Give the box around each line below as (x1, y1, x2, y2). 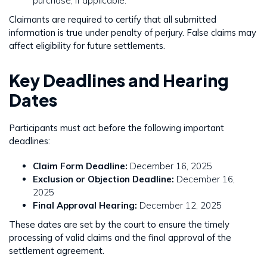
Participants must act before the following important (9, 122, 224, 133)
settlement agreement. (9, 244, 104, 256)
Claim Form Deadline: (33, 160, 128, 172)
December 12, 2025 (137, 199, 222, 211)
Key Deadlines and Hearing (9, 69, 229, 91)
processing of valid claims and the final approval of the (9, 231, 231, 243)
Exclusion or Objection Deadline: (33, 173, 174, 185)
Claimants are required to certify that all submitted (9, 13, 216, 25)
